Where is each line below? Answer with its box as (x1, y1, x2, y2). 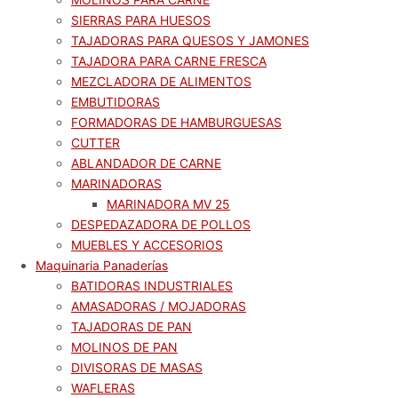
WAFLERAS (71, 380, 135, 395)
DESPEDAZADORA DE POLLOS (71, 217, 251, 232)
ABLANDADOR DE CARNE (71, 155, 221, 171)
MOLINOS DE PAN (71, 339, 178, 354)
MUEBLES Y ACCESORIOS (71, 237, 223, 252)
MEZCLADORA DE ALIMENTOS (71, 74, 251, 89)
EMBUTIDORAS (71, 94, 160, 109)
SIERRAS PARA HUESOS (71, 12, 211, 28)
